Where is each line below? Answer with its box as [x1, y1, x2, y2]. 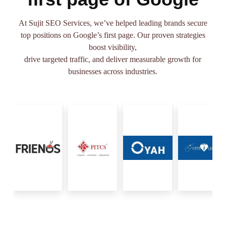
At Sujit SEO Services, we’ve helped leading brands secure [18, 19, 207, 27]
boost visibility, [89, 43, 137, 51]
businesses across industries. [68, 67, 158, 76]
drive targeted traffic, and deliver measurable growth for [24, 55, 202, 64]
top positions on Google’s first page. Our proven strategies [20, 31, 205, 39]
